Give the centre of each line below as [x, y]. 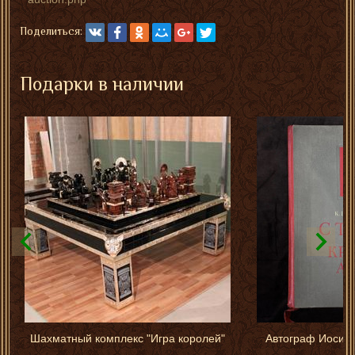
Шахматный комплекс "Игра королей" [128, 339]
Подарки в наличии [102, 83]
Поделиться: [51, 31]
